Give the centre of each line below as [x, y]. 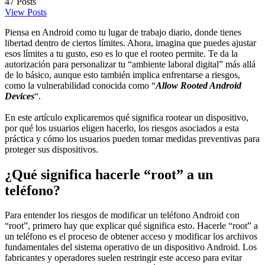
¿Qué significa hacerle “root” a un [109, 174]
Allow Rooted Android [198, 85]
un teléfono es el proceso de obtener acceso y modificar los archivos [131, 237]
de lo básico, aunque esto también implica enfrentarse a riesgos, [122, 75]
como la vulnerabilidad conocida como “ [80, 85]
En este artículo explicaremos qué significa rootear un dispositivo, [127, 117]
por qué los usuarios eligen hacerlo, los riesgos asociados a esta [122, 128]
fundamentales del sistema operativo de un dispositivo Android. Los [131, 247]
